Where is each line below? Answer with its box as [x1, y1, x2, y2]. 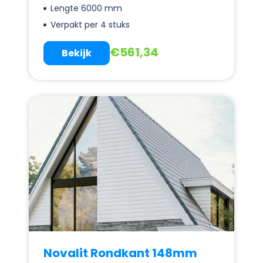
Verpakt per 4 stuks [50, 18, 130, 31]
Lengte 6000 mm [50, 2, 122, 14]
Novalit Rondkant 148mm [43, 244, 197, 261]
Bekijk [62, 46, 92, 60]
